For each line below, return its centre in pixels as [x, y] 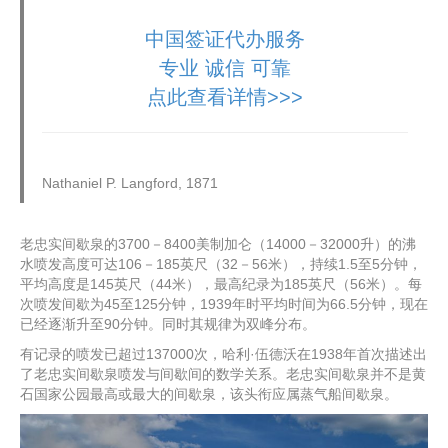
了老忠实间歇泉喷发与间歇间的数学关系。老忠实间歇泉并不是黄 [223, 373]
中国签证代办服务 [224, 39]
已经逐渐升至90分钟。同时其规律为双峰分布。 [168, 323]
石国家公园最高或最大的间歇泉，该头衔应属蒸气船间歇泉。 [209, 393]
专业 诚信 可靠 [224, 68]
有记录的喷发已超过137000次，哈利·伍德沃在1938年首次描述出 [223, 353]
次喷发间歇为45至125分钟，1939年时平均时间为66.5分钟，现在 [224, 303]
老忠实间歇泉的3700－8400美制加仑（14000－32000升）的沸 [218, 243]
